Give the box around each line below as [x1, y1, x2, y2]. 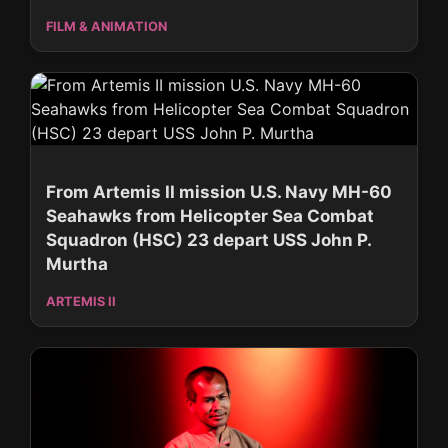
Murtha [46, 253, 108, 274]
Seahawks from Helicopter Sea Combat [46, 205, 374, 226]
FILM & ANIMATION [46, 18, 167, 34]
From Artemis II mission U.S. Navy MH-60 [46, 181, 392, 202]
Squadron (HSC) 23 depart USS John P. [46, 229, 371, 250]
